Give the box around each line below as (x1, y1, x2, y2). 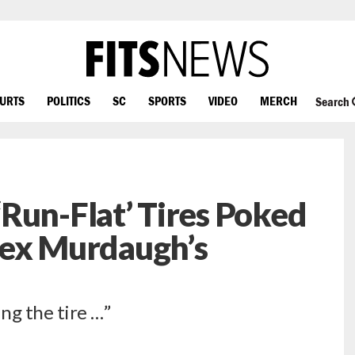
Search (315, 94, 352, 109)
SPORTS (148, 93, 186, 108)
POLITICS (47, 93, 90, 108)
